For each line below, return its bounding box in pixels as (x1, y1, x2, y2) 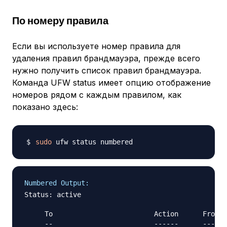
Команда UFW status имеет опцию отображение (12, 78, 211, 88)
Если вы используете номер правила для (12, 41, 180, 52)
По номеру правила (12, 14, 108, 27)
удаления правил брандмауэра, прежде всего (12, 53, 200, 64)
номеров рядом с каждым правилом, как (12, 90, 181, 100)
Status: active (24, 191, 81, 199)
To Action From (24, 210, 219, 218)
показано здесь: (12, 102, 78, 112)
